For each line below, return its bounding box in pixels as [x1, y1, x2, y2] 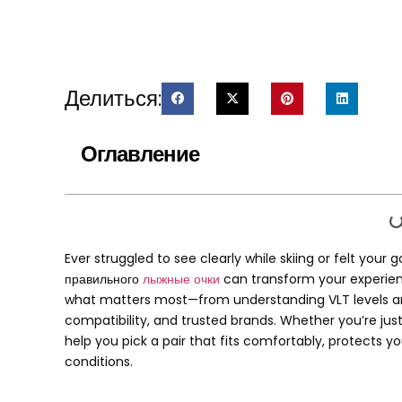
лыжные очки [143, 270, 220, 288]
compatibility [65, 311, 147, 329]
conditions [65, 353, 130, 371]
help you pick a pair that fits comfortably [65, 332, 322, 350]
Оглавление [81, 140, 199, 168]
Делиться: [65, 84, 162, 112]
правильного [65, 270, 143, 288]
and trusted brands [153, 311, 274, 329]
